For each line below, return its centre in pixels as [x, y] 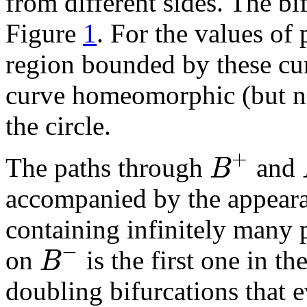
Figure [44, 34]
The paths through [108, 168]
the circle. [58, 126]
